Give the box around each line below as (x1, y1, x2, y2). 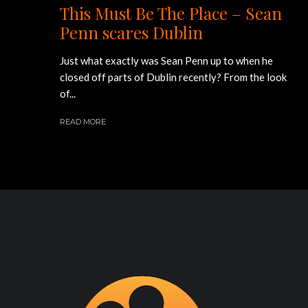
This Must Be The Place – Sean (60, 2, 282, 24)
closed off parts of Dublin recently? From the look (60, 71, 287, 83)
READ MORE (60, 117, 106, 126)
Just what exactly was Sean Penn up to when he (60, 54, 273, 67)
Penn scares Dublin (60, 21, 203, 43)
